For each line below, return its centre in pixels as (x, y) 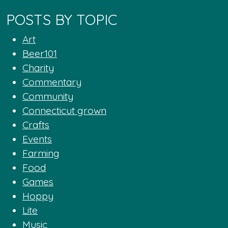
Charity (38, 68)
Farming (41, 153)
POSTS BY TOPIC (62, 20)
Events (37, 139)
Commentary (52, 82)
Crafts (36, 125)
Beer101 (40, 54)
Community (48, 96)
